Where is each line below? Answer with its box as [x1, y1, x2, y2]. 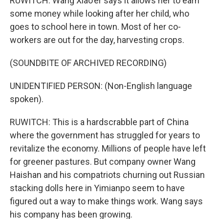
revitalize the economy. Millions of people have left [10, 143, 206, 153]
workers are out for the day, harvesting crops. [10, 35, 184, 45]
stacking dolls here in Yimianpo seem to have [10, 183, 185, 193]
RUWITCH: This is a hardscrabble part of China [10, 117, 189, 127]
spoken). [10, 94, 44, 104]
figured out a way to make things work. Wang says [10, 196, 203, 206]
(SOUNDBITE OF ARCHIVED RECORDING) [10, 58, 167, 68]
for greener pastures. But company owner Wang [10, 156, 196, 167]
